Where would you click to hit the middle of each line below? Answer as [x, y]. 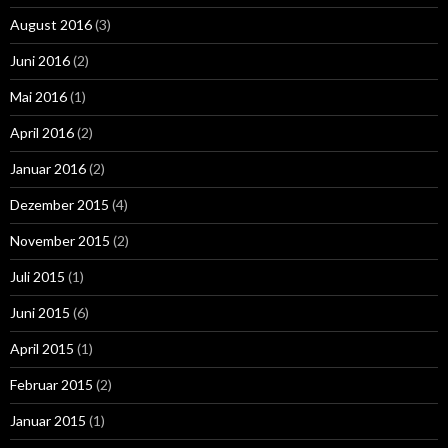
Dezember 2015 [59, 204]
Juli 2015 [37, 276]
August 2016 [51, 24]
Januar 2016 [48, 168]
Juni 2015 [40, 312]
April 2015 [42, 348]
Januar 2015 [48, 420]
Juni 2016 [40, 60]
